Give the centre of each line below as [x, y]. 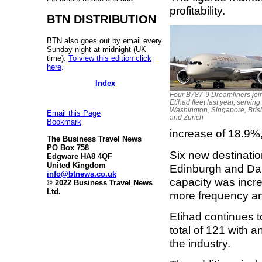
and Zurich [187, 117]
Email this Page [74, 113]
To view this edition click [110, 58]
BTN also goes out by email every [104, 40]
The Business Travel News [94, 139]
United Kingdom [76, 165]
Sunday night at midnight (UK [96, 49]
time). [58, 58]
